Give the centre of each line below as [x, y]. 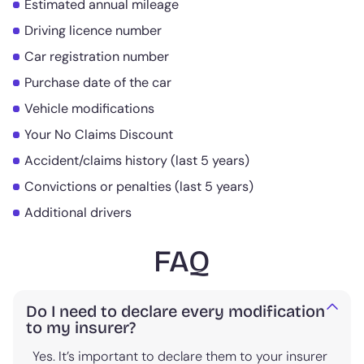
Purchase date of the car [98, 82]
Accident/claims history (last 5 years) [137, 160]
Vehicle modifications [89, 108]
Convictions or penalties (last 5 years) [139, 186]
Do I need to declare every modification [175, 311]
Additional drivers [78, 212]
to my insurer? [81, 327]
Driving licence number [93, 30]
